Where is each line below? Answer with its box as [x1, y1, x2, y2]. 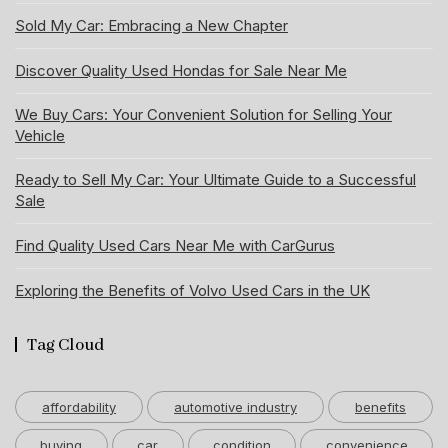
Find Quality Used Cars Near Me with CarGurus [15, 236, 335, 255]
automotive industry [174, 399, 297, 415]
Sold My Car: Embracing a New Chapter [15, 16, 288, 35]
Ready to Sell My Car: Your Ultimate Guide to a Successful [15, 170, 416, 189]
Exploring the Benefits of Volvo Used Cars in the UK [15, 281, 370, 300]
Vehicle [15, 126, 65, 145]
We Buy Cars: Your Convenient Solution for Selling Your [15, 105, 392, 124]
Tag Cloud [27, 335, 104, 356]
